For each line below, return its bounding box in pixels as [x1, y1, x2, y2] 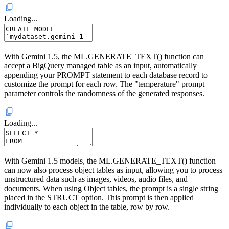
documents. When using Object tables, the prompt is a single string [4, 184, 218, 193]
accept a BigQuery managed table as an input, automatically [4, 61, 197, 71]
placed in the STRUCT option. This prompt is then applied [4, 193, 194, 202]
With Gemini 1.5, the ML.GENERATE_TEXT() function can [4, 52, 204, 61]
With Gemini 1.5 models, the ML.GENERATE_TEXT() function [4, 156, 216, 166]
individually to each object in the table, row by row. [4, 202, 170, 212]
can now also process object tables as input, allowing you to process [4, 166, 222, 175]
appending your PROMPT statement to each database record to [4, 71, 208, 80]
